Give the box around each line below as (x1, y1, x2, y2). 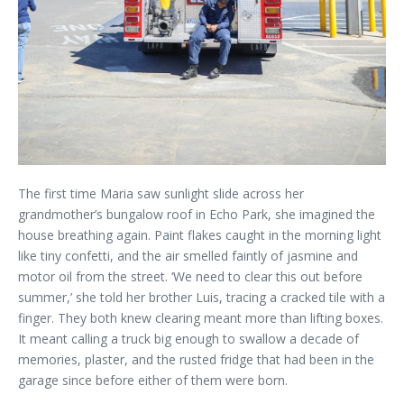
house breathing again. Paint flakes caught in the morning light (18, 226, 381, 243)
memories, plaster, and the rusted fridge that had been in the (18, 351, 374, 368)
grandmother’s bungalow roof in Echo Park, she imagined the (18, 206, 375, 223)
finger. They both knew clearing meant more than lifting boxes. (18, 309, 383, 326)
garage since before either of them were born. (18, 372, 288, 389)
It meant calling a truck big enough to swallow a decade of (18, 330, 359, 347)
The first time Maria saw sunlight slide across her (18, 185, 304, 202)
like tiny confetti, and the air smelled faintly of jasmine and (18, 247, 358, 264)
